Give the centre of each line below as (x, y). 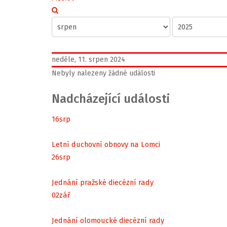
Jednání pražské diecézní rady (103, 182)
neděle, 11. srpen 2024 (88, 60)
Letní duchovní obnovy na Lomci (106, 144)
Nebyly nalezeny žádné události (103, 73)
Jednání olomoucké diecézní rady (108, 220)
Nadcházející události (111, 99)
